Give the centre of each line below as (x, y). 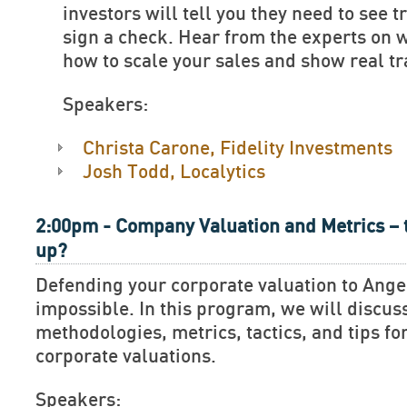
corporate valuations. (126, 357)
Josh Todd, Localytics (174, 172)
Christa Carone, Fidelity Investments (238, 149)
